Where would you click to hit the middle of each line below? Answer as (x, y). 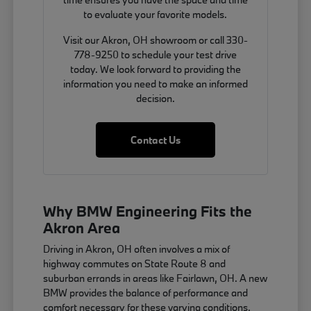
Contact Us (155, 140)
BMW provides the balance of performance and (146, 293)
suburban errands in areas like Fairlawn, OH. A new (155, 278)
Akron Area (82, 228)
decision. (155, 99)
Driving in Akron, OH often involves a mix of (137, 249)
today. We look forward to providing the (155, 69)
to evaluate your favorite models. (155, 15)
